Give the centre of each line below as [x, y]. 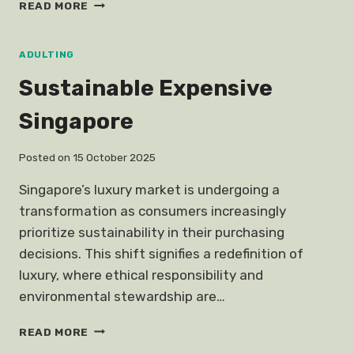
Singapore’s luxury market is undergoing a [149, 189]
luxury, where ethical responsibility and [141, 275]
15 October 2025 [115, 157]
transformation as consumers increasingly [153, 211]
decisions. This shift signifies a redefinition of [161, 253]
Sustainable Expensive [146, 88]
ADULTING [47, 55]
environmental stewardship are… [122, 296]
